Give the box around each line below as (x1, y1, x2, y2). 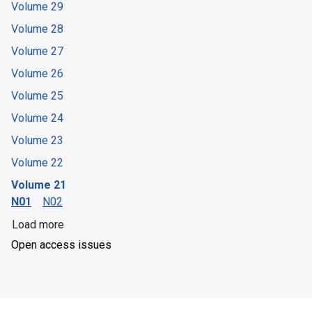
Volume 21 (11, 178, 66, 192)
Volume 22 (11, 156, 63, 170)
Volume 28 (11, 22, 63, 36)
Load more (12, 218, 64, 232)
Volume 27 (11, 45, 63, 58)
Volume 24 (11, 111, 63, 125)
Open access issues (11, 238, 111, 252)
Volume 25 (11, 89, 63, 103)
